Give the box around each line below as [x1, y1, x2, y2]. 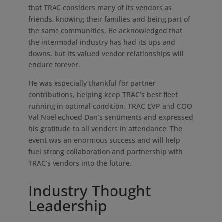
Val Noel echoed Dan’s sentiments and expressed [28, 112, 193, 122]
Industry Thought [28, 180, 151, 201]
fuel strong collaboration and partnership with [28, 147, 183, 156]
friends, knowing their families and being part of [28, 14, 190, 24]
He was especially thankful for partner [28, 78, 156, 88]
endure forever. [28, 60, 80, 69]
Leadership [28, 195, 107, 216]
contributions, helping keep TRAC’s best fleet [28, 90, 178, 99]
